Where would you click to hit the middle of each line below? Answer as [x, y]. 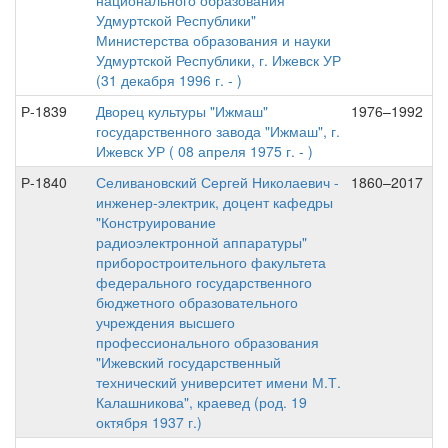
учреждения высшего [165, 322]
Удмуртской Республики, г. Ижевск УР [218, 60]
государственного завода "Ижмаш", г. [218, 131]
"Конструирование [156, 222]
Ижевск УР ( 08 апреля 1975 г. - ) [204, 151]
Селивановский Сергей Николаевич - [217, 182]
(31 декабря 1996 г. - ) [169, 80]
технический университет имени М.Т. [218, 382]
